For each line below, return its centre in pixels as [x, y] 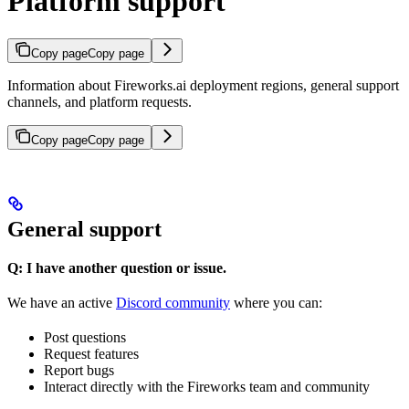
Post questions [85, 337]
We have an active [62, 302]
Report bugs [79, 370]
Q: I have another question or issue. [117, 267]
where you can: [276, 302]
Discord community [173, 302]
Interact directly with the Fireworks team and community [207, 386]
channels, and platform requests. [100, 101]
